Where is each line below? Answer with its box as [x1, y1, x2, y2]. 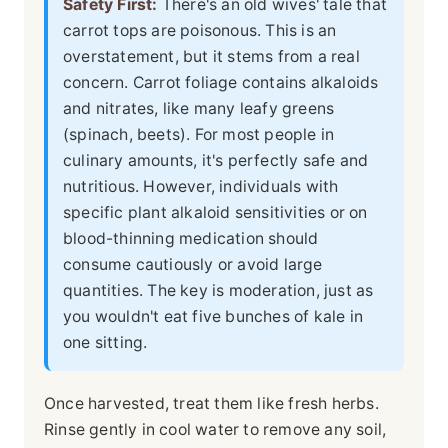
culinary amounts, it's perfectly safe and [63, 150, 369, 170]
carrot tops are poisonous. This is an [63, 20, 337, 40]
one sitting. [63, 332, 148, 352]
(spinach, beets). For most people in [63, 124, 335, 144]
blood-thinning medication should [63, 228, 319, 248]
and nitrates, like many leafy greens [63, 98, 335, 118]
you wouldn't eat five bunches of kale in [63, 306, 363, 326]
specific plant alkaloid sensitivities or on [63, 202, 368, 222]
